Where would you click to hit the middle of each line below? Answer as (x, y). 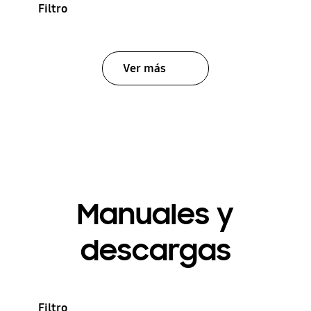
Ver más (144, 68)
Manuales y (155, 214)
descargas (155, 250)
